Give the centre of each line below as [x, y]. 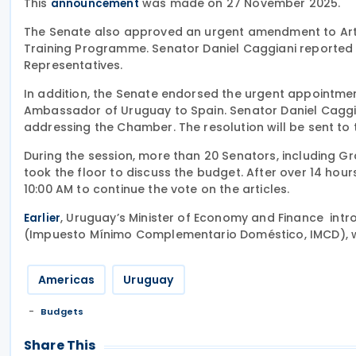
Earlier [43, 218]
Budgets [62, 311]
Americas [67, 280]
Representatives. [74, 65]
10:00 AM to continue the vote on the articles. [157, 189]
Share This [60, 345]
